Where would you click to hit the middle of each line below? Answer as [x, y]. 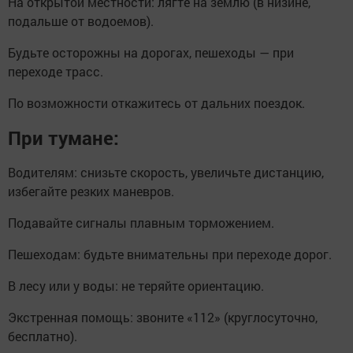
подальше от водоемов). [81, 21]
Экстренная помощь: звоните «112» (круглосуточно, [163, 318]
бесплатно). [43, 336]
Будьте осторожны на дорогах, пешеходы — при [151, 53]
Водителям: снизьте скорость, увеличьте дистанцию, [166, 173]
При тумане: [63, 138]
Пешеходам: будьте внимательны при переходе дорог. [170, 255]
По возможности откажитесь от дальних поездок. [156, 103]
